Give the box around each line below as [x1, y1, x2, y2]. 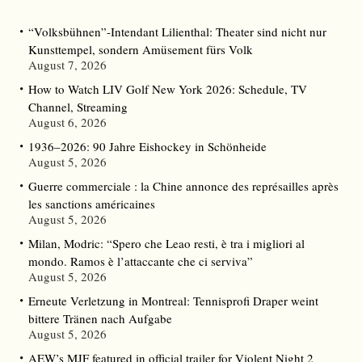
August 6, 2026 [28, 114, 107, 131]
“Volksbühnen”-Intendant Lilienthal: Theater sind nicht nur [28, 23, 326, 40]
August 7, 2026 [28, 57, 107, 74]
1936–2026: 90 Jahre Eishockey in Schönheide [28, 138, 267, 155]
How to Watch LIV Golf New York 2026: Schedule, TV [28, 81, 307, 98]
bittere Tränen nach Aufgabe [28, 310, 172, 327]
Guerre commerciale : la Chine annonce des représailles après [28, 178, 339, 195]
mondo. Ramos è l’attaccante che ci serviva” [28, 253, 253, 270]
